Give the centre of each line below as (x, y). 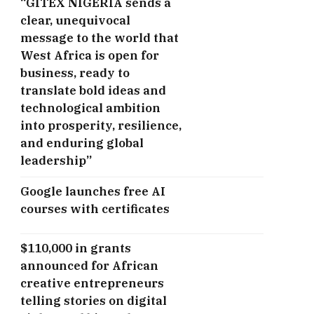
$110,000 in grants (76, 248)
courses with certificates (95, 209)
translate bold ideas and (93, 90)
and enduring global (82, 143)
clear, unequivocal (75, 20)
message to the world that (100, 37)
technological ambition (90, 108)
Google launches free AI (93, 191)
